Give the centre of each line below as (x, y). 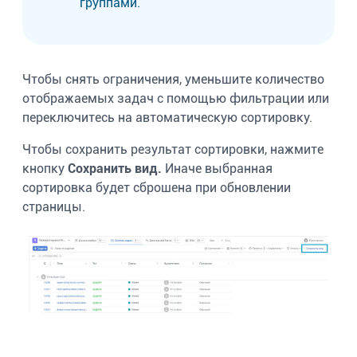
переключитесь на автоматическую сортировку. (167, 117)
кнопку (45, 168)
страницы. (54, 206)
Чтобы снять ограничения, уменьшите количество (173, 79)
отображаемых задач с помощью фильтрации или (176, 98)
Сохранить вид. (115, 168)
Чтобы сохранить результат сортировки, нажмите (173, 149)
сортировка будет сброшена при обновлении (157, 187)
